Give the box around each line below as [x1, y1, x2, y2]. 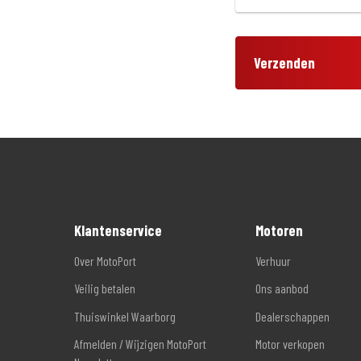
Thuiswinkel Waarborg [74, 308, 176, 324]
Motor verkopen [255, 335, 325, 351]
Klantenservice [74, 221, 162, 239]
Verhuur [255, 252, 291, 268]
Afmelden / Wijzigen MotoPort [74, 335, 206, 351]
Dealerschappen [255, 308, 330, 324]
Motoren [255, 221, 303, 239]
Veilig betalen [74, 280, 135, 297]
